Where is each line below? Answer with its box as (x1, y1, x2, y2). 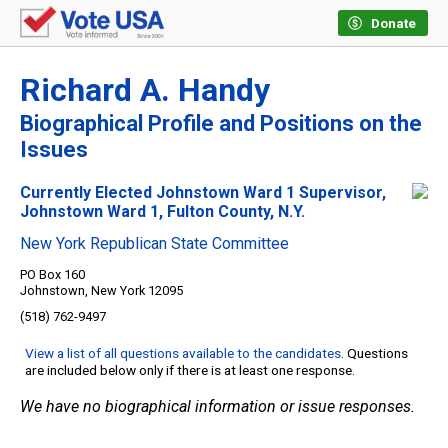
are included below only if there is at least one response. (25, 362, 355, 379)
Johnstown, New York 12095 (20, 283, 183, 299)
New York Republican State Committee (20, 234, 289, 254)
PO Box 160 (20, 267, 85, 283)
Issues (20, 137, 88, 163)
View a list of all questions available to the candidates (25, 345, 341, 362)
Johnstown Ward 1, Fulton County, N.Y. (20, 202, 305, 222)
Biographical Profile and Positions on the (20, 111, 422, 137)
